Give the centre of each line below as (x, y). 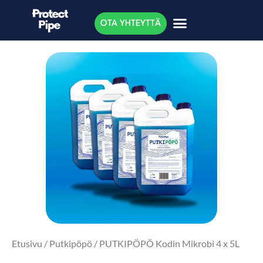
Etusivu (27, 243)
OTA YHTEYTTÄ (130, 23)
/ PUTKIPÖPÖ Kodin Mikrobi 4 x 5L (166, 243)
